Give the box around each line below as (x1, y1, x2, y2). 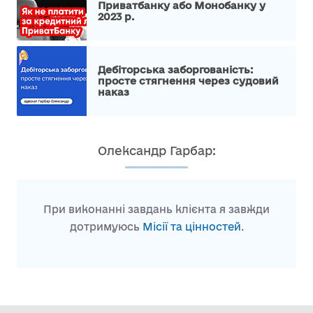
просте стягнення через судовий (98, 74, 279, 87)
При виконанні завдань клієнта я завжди (43, 203, 270, 215)
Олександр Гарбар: (97, 143, 216, 157)
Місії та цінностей (142, 220, 241, 233)
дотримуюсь (69, 220, 143, 233)
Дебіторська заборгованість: (98, 63, 253, 75)
